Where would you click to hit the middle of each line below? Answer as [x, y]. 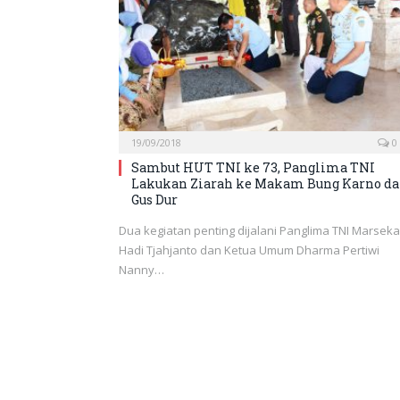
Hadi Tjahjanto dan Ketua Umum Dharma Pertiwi [249, 250]
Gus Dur [154, 200]
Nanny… [142, 270]
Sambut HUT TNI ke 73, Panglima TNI [253, 168]
